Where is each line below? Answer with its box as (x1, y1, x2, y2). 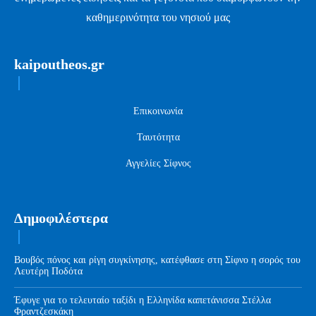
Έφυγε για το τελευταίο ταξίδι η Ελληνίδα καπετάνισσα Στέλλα (14, 294, 271, 305)
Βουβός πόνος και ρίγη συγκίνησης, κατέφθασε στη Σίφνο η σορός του (14, 254, 300, 265)
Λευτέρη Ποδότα (14, 265, 83, 276)
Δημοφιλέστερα (14, 209, 108, 226)
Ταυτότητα (136, 131, 180, 142)
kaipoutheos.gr (14, 56, 104, 72)
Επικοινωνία (133, 105, 183, 116)
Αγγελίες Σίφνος (125, 157, 191, 169)
